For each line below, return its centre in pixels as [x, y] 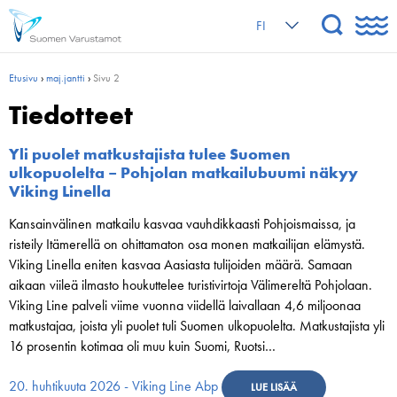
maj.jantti [66, 78]
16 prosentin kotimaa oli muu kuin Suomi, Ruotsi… [142, 346]
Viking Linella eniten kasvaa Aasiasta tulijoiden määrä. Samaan [181, 265]
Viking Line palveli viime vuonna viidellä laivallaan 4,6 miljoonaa [185, 305]
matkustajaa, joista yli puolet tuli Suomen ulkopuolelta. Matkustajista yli [197, 326]
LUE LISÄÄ [274, 387]
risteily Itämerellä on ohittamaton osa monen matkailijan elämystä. [187, 244]
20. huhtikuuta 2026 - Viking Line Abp [113, 386]
